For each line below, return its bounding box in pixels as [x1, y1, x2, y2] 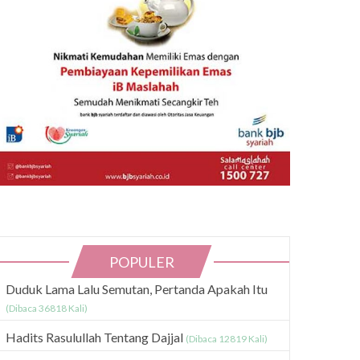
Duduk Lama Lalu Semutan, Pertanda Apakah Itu [6, 280, 268, 297]
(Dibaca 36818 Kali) [6, 301, 88, 314]
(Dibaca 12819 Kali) [186, 332, 268, 345]
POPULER [109, 252, 174, 271]
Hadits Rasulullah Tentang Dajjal [6, 329, 186, 345]
